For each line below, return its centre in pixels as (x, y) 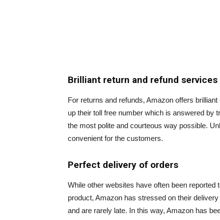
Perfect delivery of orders (123, 165)
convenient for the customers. (115, 138)
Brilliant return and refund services (143, 80)
